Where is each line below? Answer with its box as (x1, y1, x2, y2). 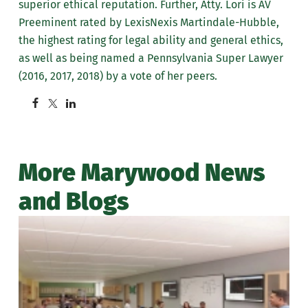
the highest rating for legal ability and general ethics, (18, 34, 283, 47)
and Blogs (18, 187, 129, 217)
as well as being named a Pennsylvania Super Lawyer (18, 52, 283, 65)
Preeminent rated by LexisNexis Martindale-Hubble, (18, 16, 279, 30)
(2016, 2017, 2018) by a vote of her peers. (18, 69, 220, 83)
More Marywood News (18, 158, 265, 188)
